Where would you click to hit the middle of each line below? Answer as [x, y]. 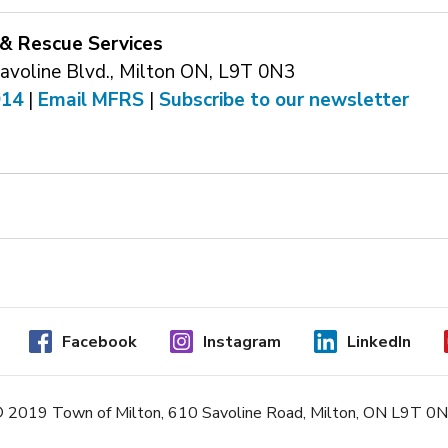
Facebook [100, 341]
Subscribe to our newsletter [283, 100]
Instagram [242, 341]
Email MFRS [90, 100]
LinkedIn [379, 341]
